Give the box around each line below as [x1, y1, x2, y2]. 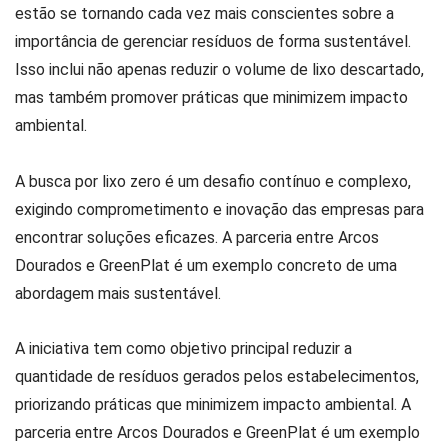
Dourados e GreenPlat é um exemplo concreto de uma [15, 255, 397, 275]
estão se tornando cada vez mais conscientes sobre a [15, 4, 394, 24]
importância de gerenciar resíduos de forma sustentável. [15, 32, 411, 52]
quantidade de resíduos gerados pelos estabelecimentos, [15, 366, 419, 386]
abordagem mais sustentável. [15, 283, 221, 303]
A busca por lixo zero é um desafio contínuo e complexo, [15, 171, 411, 191]
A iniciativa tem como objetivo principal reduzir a [15, 338, 352, 358]
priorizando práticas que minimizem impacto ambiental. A [15, 394, 411, 414]
